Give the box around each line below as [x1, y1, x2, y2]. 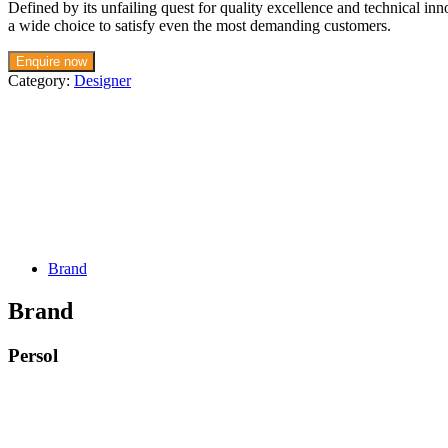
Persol [8, 344, 58, 366]
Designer [74, 72, 131, 90]
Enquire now [16, 54, 87, 70]
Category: [8, 72, 74, 90]
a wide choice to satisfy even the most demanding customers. [8, 17, 391, 35]
